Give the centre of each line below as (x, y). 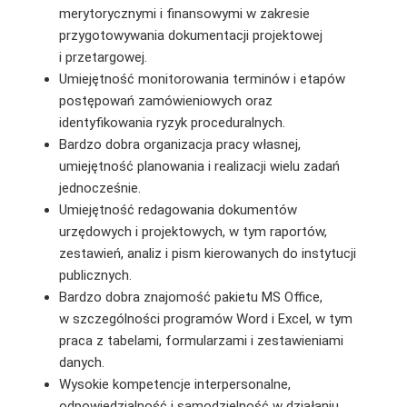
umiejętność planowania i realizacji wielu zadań (199, 166)
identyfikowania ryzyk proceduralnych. (172, 122)
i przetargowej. (103, 57)
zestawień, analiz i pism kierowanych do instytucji (207, 253)
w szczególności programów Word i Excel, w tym (205, 318)
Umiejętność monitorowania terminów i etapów (202, 79)
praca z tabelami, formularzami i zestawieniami (201, 340)
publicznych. (95, 275)
